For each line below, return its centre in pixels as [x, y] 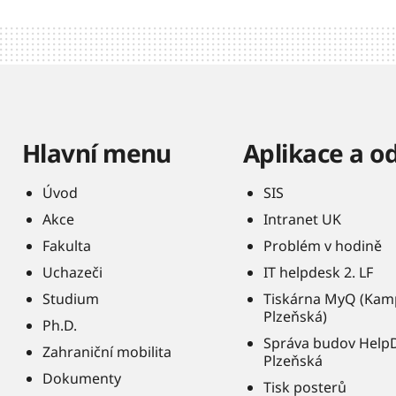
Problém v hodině [323, 246]
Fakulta [67, 246]
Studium [71, 299]
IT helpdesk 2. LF [318, 272]
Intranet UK [302, 219]
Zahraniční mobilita [107, 352]
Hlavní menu [97, 153]
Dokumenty [82, 378]
